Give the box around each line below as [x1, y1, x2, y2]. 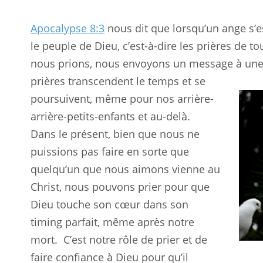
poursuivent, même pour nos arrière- [31, 92, 214, 106]
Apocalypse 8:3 [31, 21, 104, 35]
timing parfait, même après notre [31, 215, 194, 229]
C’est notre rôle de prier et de [63, 232, 207, 247]
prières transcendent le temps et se [31, 74, 205, 88]
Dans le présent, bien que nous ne [31, 127, 200, 141]
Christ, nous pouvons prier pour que [31, 180, 210, 194]
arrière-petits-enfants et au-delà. [31, 109, 190, 123]
